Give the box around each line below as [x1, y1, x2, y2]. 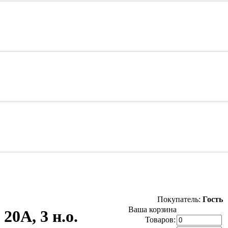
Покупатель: [157, 195, 203, 204]
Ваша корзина [128, 205, 177, 214]
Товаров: [145, 215, 176, 224]
